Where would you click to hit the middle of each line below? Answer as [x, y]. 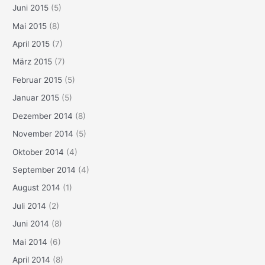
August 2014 [37, 188]
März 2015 [33, 62]
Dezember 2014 [43, 116]
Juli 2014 [30, 206]
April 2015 [31, 44]
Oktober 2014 [38, 152]
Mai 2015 [30, 26]
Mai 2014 [30, 242]
